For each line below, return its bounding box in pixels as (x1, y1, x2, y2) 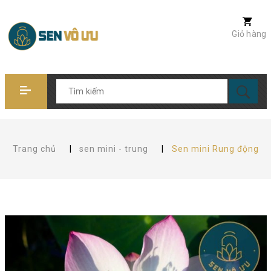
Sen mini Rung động (171, 144, 259, 154)
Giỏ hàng (232, 29, 267, 39)
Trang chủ (12, 144, 56, 154)
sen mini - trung (79, 144, 148, 154)
